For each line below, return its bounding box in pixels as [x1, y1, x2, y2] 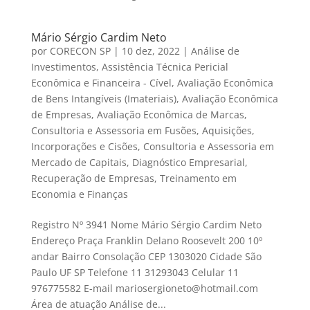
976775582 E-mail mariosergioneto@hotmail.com [30, 282, 258, 295]
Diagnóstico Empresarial [131, 156, 245, 170]
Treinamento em [159, 172, 237, 185]
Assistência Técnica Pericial [101, 60, 228, 74]
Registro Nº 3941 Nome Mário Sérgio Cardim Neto [30, 218, 262, 232]
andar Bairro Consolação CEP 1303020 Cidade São [30, 250, 262, 264]
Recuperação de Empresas [30, 172, 154, 185]
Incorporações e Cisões [30, 140, 138, 154]
